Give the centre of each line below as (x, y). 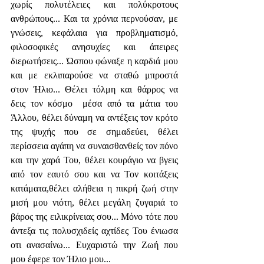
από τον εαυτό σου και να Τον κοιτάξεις (94, 174)
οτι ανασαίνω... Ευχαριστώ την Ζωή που (94, 245)
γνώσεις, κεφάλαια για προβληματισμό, (94, 33)
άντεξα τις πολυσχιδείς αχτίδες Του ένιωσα (94, 231)
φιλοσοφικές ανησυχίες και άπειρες (94, 47)
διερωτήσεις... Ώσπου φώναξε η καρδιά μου (94, 61)
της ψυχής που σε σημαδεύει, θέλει (94, 132)
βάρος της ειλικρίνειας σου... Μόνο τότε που (94, 217)
